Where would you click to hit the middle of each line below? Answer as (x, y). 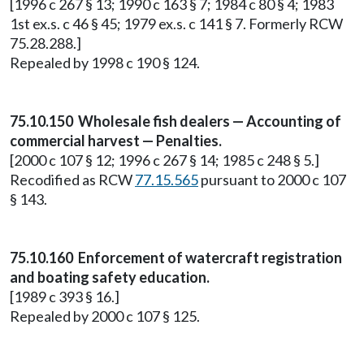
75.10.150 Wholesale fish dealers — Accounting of (175, 121)
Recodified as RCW (72, 180)
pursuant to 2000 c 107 (272, 180)
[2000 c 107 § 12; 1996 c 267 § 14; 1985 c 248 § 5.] (165, 160)
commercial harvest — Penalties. (116, 141)
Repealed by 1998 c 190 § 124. (105, 63)
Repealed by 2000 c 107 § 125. (105, 316)
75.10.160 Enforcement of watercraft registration (176, 258)
